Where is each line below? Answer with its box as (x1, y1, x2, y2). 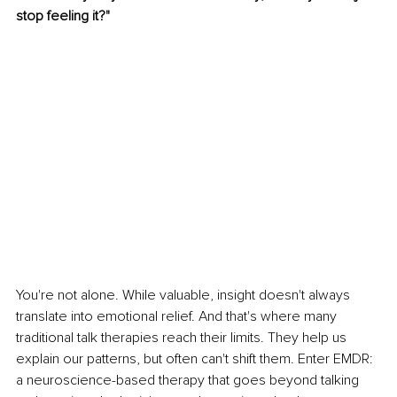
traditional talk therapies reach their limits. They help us (16, 328, 350, 346)
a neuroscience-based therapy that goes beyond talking (16, 370, 362, 389)
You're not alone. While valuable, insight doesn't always (16, 285, 354, 304)
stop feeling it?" (16, 7, 110, 26)
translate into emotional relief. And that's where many (16, 307, 340, 325)
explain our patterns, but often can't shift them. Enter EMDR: (16, 349, 377, 368)
